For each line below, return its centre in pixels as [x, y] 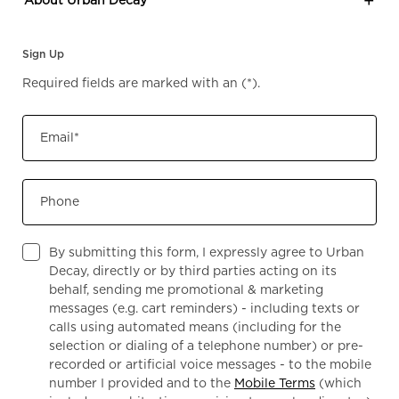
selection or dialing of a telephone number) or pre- [206, 345]
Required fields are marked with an [132, 82]
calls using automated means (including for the [195, 326]
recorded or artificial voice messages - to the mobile [210, 364]
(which [338, 383]
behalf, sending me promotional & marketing [186, 289]
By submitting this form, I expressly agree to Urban [207, 252]
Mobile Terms [275, 383]
